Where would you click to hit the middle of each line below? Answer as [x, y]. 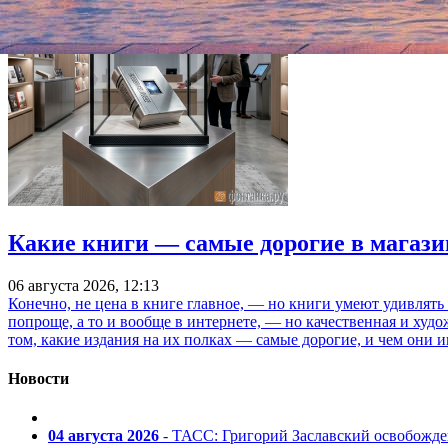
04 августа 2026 [103, 436]
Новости [38, 378]
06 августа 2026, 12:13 [83, 285]
